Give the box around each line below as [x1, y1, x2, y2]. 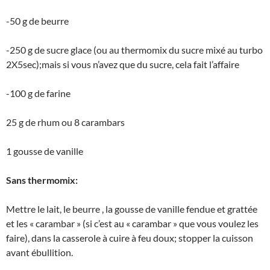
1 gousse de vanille [6, 145, 83, 157]
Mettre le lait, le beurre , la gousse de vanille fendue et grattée [6, 202, 257, 215]
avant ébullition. [6, 246, 73, 258]
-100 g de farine [6, 87, 71, 99]
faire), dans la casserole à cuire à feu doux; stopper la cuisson [6, 231, 253, 243]
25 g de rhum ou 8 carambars [6, 116, 125, 128]
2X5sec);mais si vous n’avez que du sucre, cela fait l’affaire [6, 58, 239, 70]
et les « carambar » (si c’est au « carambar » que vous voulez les [6, 217, 259, 229]
